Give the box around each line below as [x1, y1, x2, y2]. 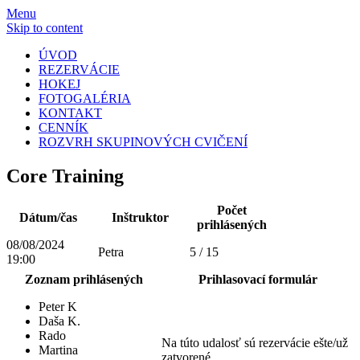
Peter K [39, 299, 77, 313]
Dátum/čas [19, 210, 77, 224]
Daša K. [39, 313, 80, 328]
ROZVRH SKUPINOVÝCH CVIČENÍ [39, 135, 247, 149]
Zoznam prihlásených [25, 272, 143, 286]
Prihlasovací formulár [198, 272, 317, 286]
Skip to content [6, 21, 83, 35]
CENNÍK [39, 121, 88, 134]
